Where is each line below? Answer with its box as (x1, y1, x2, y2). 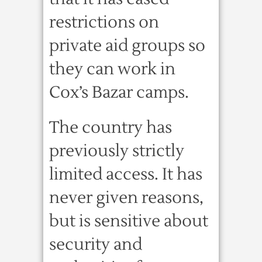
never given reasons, (49, 187, 204, 208)
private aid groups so (49, 35, 205, 56)
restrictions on (49, 12, 159, 33)
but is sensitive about (49, 211, 208, 232)
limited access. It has (49, 164, 202, 185)
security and (49, 234, 142, 255)
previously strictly (49, 140, 184, 161)
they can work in (49, 58, 175, 80)
